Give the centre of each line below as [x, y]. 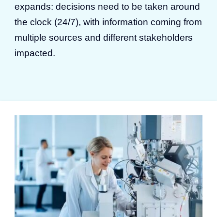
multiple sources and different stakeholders [104, 37]
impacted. [35, 53]
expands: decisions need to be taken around [107, 6]
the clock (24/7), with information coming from [108, 22]
